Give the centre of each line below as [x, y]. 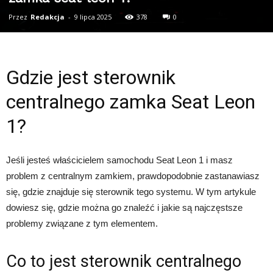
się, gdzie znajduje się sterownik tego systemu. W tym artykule [131, 191]
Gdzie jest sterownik [91, 77]
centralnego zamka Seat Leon [131, 101]
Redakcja [48, 16]
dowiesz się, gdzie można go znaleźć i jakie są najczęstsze [124, 207]
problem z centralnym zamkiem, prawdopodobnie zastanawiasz [133, 175]
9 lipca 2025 [93, 16]
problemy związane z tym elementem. [82, 223]
